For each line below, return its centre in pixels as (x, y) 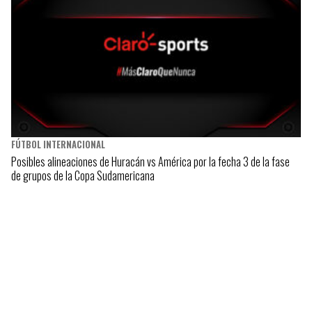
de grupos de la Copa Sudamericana (83, 175)
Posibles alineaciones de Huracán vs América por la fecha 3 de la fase (150, 161)
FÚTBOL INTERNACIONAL (58, 144)
